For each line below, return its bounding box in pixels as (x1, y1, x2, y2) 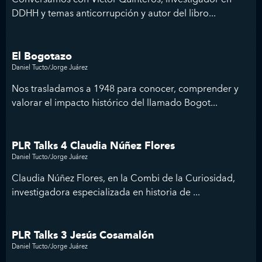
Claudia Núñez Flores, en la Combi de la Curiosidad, (12, 170, 235, 186)
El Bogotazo (12, 48, 72, 65)
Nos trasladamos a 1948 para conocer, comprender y (12, 81, 239, 96)
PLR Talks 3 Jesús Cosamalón (12, 227, 154, 244)
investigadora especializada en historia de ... (12, 184, 200, 200)
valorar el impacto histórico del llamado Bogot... (12, 95, 218, 111)
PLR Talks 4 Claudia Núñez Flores (12, 137, 175, 155)
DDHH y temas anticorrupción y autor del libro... (12, 5, 216, 21)
